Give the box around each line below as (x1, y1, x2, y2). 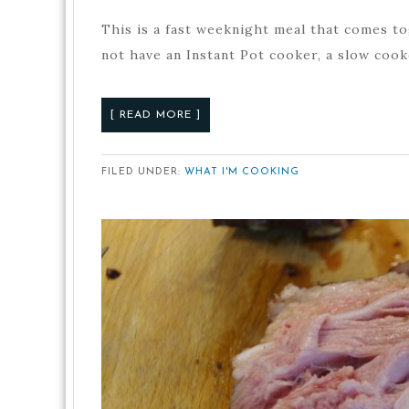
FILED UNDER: (101, 166, 184, 177)
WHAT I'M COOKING (184, 166, 299, 177)
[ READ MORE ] (110, 109, 201, 121)
